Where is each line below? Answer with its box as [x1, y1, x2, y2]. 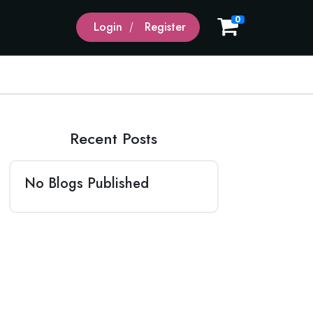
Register [145, 19, 186, 36]
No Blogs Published [24, 173, 149, 194]
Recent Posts [70, 127, 158, 150]
